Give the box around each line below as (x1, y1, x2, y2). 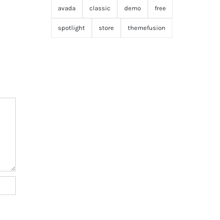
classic (89, 4, 110, 12)
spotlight (57, 24, 85, 32)
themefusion (127, 24, 165, 32)
